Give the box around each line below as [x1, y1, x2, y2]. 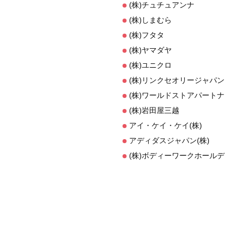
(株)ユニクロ [129, 61, 172, 69]
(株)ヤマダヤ [129, 46, 172, 54]
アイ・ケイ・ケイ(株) [129, 121, 202, 130]
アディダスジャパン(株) [129, 136, 209, 145]
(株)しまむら [129, 16, 172, 24]
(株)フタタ [129, 31, 164, 39]
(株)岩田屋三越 [129, 106, 179, 115]
